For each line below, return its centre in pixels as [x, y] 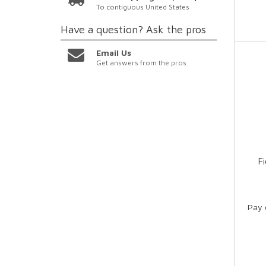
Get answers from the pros [142, 63]
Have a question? [103, 30]
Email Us [114, 53]
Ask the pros [176, 30]
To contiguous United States [143, 7]
